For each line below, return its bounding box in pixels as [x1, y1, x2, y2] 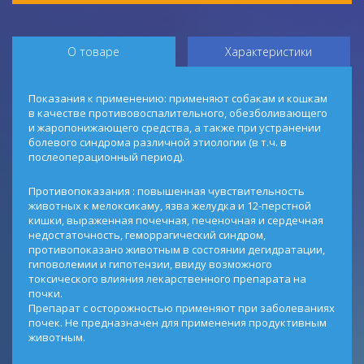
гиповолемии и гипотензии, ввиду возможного [28, 257, 272, 271]
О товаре [67, 44, 120, 59]
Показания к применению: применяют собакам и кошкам [28, 91, 327, 106]
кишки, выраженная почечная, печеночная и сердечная [28, 213, 323, 227]
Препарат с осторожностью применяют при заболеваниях [28, 301, 335, 315]
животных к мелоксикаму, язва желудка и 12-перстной [28, 198, 311, 213]
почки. [28, 286, 63, 301]
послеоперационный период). [28, 149, 184, 164]
